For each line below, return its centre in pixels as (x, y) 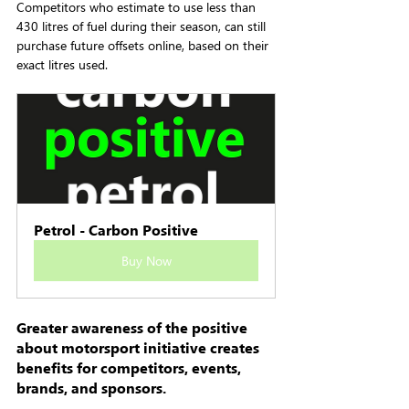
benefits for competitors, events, (131, 367)
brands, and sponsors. (91, 387)
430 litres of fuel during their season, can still (143, 26)
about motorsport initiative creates (140, 347)
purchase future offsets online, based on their (144, 45)
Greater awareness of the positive (134, 327)
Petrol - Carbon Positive (116, 229)
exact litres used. (62, 64)
